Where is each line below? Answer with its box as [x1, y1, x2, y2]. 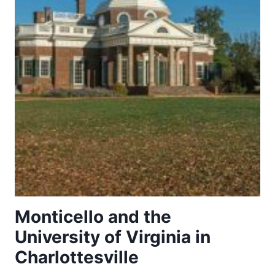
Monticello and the [15, 206, 171, 227]
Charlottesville [15, 247, 139, 268]
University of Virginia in [15, 227, 211, 247]
